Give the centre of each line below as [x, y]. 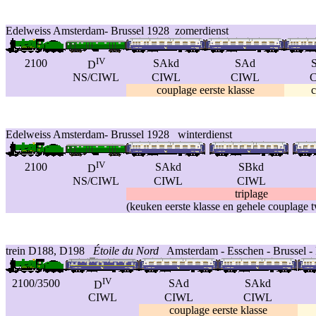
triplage [251, 194]
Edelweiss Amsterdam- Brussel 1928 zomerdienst [117, 31]
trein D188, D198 [49, 251]
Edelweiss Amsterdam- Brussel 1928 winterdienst [119, 134]
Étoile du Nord [126, 251]
